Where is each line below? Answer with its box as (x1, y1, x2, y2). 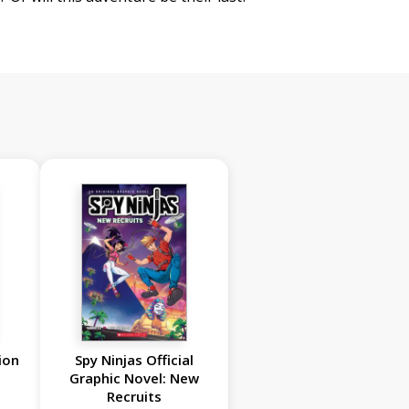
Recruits (107, 387, 163, 406)
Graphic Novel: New (69, 369, 200, 388)
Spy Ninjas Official (75, 351, 194, 370)
